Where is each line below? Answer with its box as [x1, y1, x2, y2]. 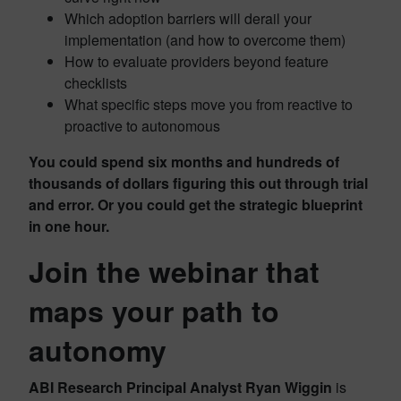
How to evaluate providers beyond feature [64, 51, 328, 73]
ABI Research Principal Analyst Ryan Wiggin [29, 377, 332, 398]
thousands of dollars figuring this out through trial [29, 173, 368, 194]
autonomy [29, 329, 166, 371]
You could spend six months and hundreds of [29, 151, 339, 173]
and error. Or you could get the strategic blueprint [29, 194, 363, 216]
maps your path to [29, 290, 279, 332]
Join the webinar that [29, 251, 320, 293]
